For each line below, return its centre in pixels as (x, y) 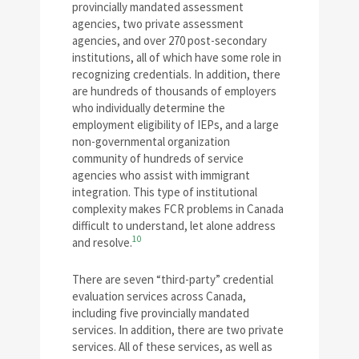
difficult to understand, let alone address (174, 225)
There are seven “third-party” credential (173, 279)
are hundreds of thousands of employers (174, 91)
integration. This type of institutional (165, 192)
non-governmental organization (151, 141)
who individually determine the (149, 107)
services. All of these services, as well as (172, 346)
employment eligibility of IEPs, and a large (175, 124)
